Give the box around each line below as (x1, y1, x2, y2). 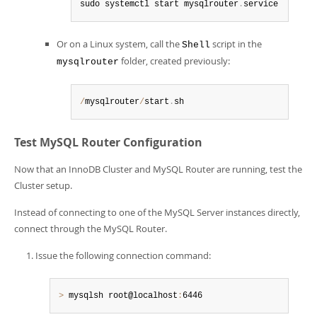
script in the (210, 38, 262, 50)
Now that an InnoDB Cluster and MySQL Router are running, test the (14, 163, 302, 175)
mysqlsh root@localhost (64, 291, 178, 301)
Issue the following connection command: (35, 249, 211, 262)
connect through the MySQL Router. (14, 222, 167, 235)
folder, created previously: (119, 54, 230, 67)
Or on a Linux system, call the (57, 38, 182, 50)
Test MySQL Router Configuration (14, 134, 202, 150)
